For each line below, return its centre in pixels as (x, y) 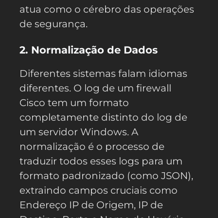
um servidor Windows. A (79, 132)
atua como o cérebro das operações (107, 9)
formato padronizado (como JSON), (106, 175)
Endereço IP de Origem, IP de (91, 205)
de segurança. (54, 24)
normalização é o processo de (92, 146)
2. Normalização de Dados (89, 50)
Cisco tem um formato (74, 102)
